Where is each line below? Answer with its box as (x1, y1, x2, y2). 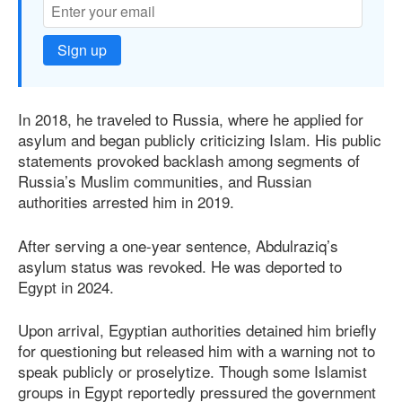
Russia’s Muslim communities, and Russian (18, 170, 311, 193)
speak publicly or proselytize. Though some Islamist (18, 360, 367, 383)
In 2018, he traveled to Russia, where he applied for (18, 108, 363, 131)
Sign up (57, 39, 107, 61)
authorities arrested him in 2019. (18, 190, 234, 214)
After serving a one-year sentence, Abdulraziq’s (18, 233, 338, 257)
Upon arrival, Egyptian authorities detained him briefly (18, 319, 377, 342)
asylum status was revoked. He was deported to (18, 254, 342, 277)
